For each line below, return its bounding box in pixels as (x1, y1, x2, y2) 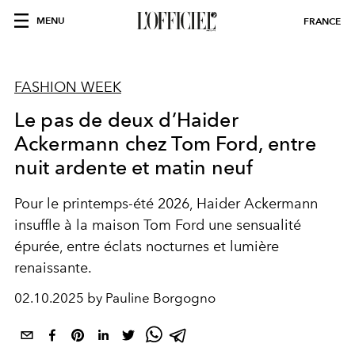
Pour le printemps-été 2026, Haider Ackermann (14, 195, 318, 212)
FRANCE (303, 15, 341, 27)
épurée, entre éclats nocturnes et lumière (14, 238, 279, 255)
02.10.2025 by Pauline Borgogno (14, 290, 216, 306)
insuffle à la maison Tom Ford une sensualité (14, 216, 301, 234)
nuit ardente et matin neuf (14, 155, 254, 179)
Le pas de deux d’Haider (14, 108, 239, 132)
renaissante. (14, 259, 92, 277)
